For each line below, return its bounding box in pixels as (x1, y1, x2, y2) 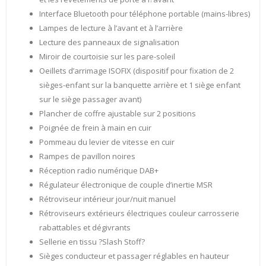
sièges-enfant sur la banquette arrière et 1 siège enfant (39, 80, 240, 91)
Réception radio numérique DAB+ (39, 165, 159, 176)
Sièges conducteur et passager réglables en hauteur (39, 251, 229, 262)
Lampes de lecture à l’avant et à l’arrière (39, 23, 183, 34)
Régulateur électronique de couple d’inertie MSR (39, 179, 213, 191)
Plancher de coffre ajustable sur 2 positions (39, 108, 196, 119)
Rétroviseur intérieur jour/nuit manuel (39, 194, 176, 205)
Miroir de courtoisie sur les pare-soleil (39, 51, 175, 62)
